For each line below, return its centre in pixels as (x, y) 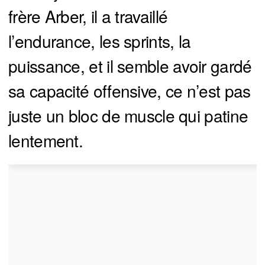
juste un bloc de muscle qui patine (128, 116)
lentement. (46, 140)
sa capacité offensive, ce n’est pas (130, 91)
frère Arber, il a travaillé (88, 16)
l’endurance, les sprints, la (100, 41)
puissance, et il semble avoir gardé (130, 66)
